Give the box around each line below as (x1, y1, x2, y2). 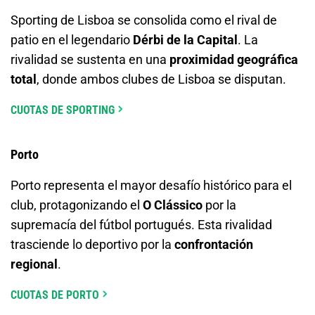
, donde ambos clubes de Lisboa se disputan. (37, 71, 286, 86)
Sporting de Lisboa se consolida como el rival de (11, 12, 277, 27)
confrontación (174, 236, 253, 252)
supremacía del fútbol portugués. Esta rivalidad (11, 217, 272, 232)
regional (11, 256, 58, 271)
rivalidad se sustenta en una (11, 51, 169, 67)
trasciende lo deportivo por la (11, 236, 174, 252)
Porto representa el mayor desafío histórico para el (11, 177, 292, 193)
